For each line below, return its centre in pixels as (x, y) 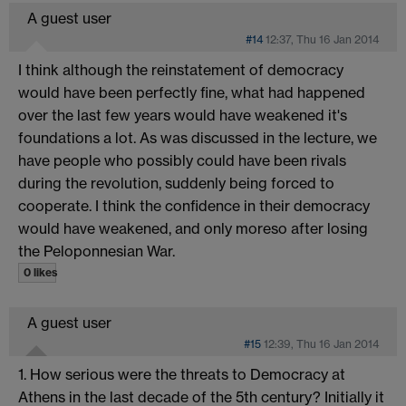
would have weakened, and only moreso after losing (193, 228)
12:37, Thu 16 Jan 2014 (322, 39)
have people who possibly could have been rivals (182, 160)
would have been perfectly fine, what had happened (192, 92)
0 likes (40, 272)
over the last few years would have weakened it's (183, 115)
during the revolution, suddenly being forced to (176, 183)
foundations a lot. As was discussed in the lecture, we (198, 137)
